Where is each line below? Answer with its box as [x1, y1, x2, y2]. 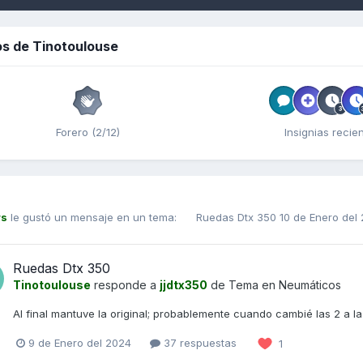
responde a [91, 277, 160, 292]
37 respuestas [160, 336, 237, 350]
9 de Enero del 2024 [28, 336, 131, 350]
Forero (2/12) [55, 125, 120, 139]
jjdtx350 [160, 277, 207, 292]
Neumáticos [279, 277, 341, 292]
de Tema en [207, 277, 279, 292]
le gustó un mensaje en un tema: [7, 211, 180, 224]
